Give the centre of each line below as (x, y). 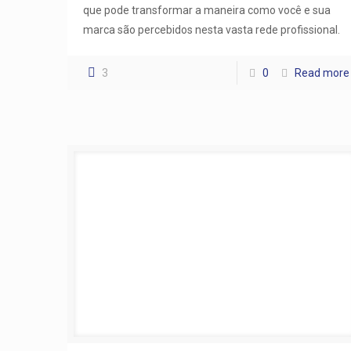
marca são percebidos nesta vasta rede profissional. (212, 29)
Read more (322, 72)
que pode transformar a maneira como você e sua (207, 10)
